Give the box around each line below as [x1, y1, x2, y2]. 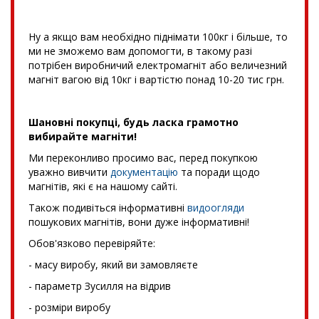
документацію [110, 164, 178, 179]
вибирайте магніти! [28, 129, 137, 143]
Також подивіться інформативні [28, 200, 187, 214]
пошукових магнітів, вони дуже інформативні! [28, 214, 249, 229]
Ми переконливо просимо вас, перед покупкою [28, 150, 258, 164]
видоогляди [187, 200, 244, 214]
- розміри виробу [28, 300, 110, 314]
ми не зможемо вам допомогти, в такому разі [28, 43, 252, 58]
